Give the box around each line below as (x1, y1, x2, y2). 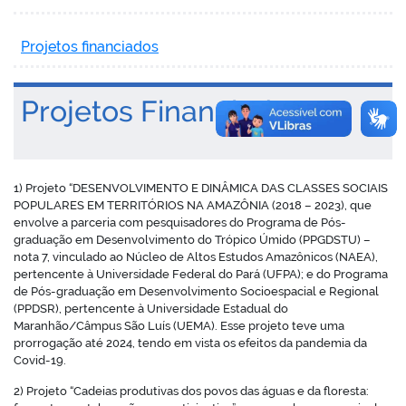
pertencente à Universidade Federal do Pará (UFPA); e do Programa (14, 266, 388, 281)
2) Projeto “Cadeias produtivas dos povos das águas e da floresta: (14, 383, 369, 398)
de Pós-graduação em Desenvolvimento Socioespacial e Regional (14, 284, 379, 298)
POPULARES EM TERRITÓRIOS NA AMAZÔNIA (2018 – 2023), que (14, 198, 372, 212)
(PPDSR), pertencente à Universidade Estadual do (14, 301, 288, 315)
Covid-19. (14, 353, 66, 367)
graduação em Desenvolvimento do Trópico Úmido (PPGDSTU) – (14, 232, 371, 246)
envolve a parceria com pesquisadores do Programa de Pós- (14, 215, 346, 229)
